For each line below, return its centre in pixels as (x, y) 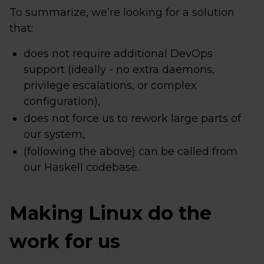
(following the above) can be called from (131, 151)
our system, (54, 134)
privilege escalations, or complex (110, 85)
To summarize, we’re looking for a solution (122, 12)
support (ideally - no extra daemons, (119, 70)
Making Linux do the (110, 213)
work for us (65, 241)
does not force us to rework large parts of (132, 118)
